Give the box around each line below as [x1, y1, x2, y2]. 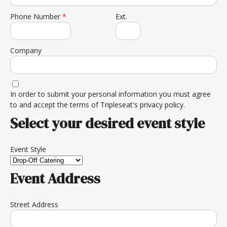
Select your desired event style [10, 113, 205, 133]
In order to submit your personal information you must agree [10, 89, 211, 99]
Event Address [10, 169, 100, 188]
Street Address [10, 200, 58, 209]
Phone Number [10, 12, 62, 21]
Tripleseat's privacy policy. [100, 100, 185, 109]
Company [10, 46, 42, 55]
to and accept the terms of [10, 100, 100, 109]
